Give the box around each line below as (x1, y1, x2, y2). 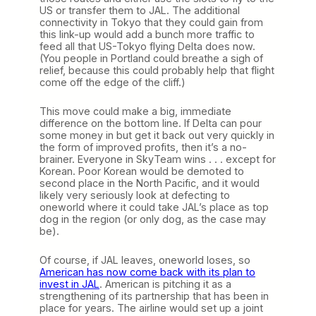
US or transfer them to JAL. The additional (39, 4, 240, 16)
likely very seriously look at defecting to (39, 188, 230, 201)
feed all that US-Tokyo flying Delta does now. (39, 39, 255, 52)
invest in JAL (39, 277, 99, 290)
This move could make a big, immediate (39, 104, 231, 117)
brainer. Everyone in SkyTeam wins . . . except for (39, 152, 276, 165)
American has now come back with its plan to (39, 265, 255, 278)
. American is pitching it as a (99, 277, 231, 290)
